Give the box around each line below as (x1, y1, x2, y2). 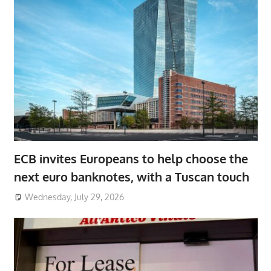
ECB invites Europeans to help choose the (13, 151, 248, 167)
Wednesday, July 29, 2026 (25, 191, 125, 202)
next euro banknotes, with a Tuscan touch (13, 169, 249, 185)
